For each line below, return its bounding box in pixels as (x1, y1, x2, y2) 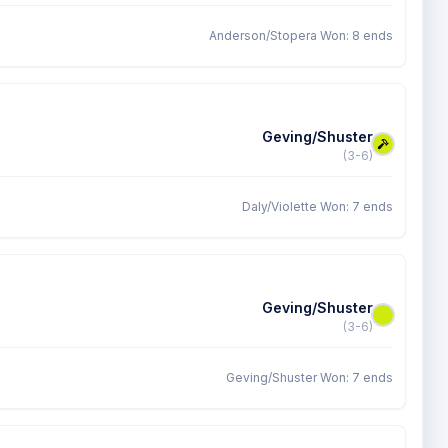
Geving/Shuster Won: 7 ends (226, 370, 393, 385)
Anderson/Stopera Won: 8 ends (209, 28, 393, 43)
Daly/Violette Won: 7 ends (242, 199, 393, 214)
